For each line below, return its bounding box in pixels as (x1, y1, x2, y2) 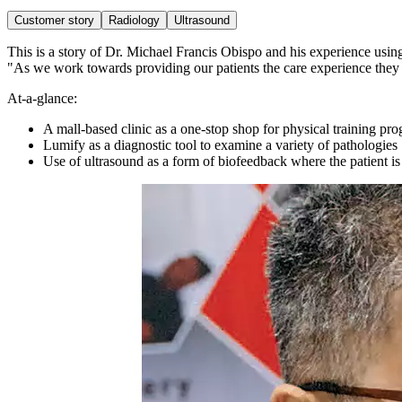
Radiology (109, 13, 160, 27)
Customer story (14, 13, 94, 27)
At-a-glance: (7, 90, 77, 106)
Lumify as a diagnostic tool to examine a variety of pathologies (43, 136, 398, 153)
